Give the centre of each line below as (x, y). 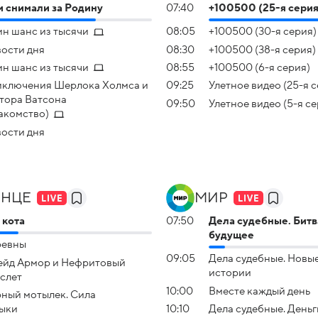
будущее (231, 235)
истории (230, 273)
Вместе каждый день (259, 291)
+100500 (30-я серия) (263, 32)
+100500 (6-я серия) (259, 67)
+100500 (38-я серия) (262, 49)
